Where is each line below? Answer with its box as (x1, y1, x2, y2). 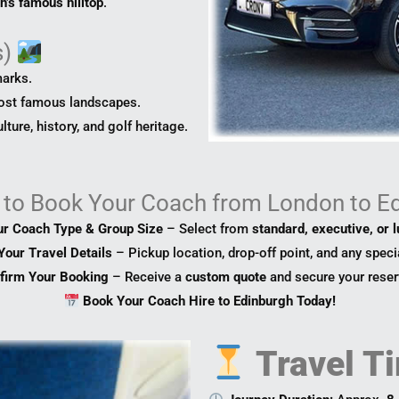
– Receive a (108, 269, 185, 286)
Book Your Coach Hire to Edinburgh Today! (82, 293, 336, 310)
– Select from (163, 221, 252, 238)
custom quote (184, 269, 266, 286)
